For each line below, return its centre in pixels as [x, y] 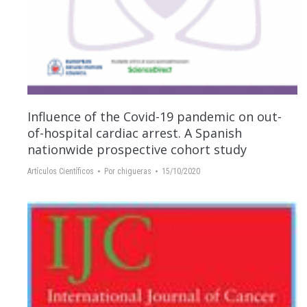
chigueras [134, 171]
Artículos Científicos [61, 171]
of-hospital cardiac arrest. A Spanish [135, 133]
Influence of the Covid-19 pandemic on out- [155, 116]
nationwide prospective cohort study [137, 149]
